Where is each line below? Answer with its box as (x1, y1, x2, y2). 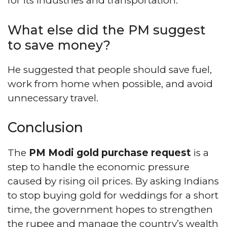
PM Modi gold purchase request (29, 147, 191, 159)
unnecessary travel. (8, 92, 98, 104)
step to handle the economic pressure (8, 161, 190, 173)
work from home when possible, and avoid (8, 78, 213, 90)
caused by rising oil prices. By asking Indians (8, 175, 219, 187)
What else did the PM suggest (8, 22, 206, 37)
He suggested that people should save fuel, (8, 63, 212, 75)
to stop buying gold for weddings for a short (8, 190, 218, 201)
